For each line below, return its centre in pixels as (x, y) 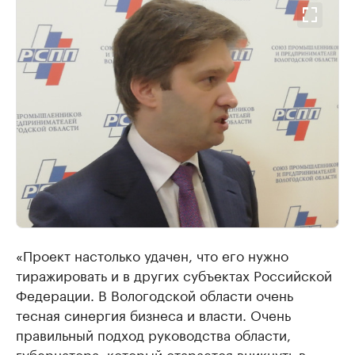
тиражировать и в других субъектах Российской (174, 275)
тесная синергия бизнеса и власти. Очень (153, 314)
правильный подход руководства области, (153, 334)
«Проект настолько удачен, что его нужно (152, 255)
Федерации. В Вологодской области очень (155, 294)
